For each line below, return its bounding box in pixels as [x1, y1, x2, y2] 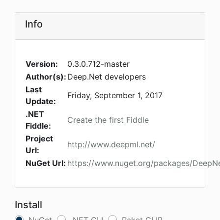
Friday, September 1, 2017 [67, 90, 163, 101]
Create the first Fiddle [67, 115, 149, 125]
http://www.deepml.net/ [67, 139, 155, 150]
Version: [26, 59, 58, 69]
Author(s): [26, 72, 66, 82]
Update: [26, 96, 56, 107]
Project [26, 134, 53, 144]
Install [15, 199, 42, 211]
